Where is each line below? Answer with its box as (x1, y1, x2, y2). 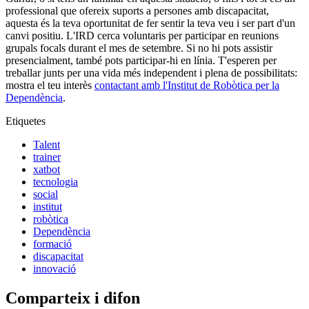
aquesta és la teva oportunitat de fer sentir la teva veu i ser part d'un (6, 17, 295, 29)
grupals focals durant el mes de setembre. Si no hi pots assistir (6, 41, 272, 54)
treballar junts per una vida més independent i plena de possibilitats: (6, 66, 297, 79)
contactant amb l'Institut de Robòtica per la (94, 79, 279, 91)
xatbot (33, 163, 60, 175)
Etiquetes (6, 114, 46, 127)
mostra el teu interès (6, 79, 94, 91)
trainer (33, 150, 61, 163)
